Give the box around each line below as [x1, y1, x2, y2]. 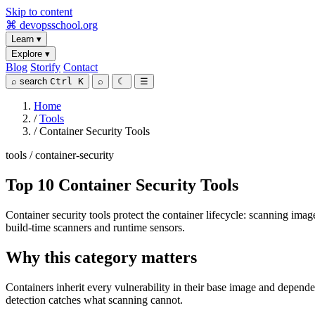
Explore [11, 49, 45, 59]
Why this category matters [6, 247, 197, 266]
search [17, 76, 50, 86]
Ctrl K [50, 76, 84, 86]
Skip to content [6, 6, 72, 18]
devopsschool [20, 19, 80, 31]
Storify [30, 61, 60, 73]
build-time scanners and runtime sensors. [6, 221, 185, 233]
